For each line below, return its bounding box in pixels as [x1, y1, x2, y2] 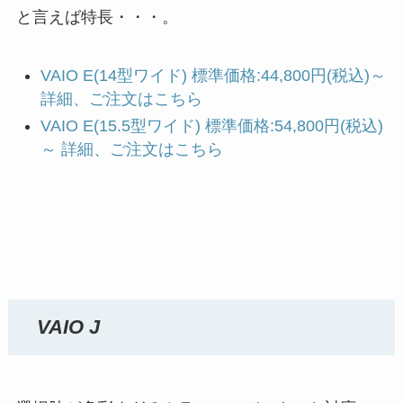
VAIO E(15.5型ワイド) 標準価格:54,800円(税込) [40, 116, 383, 135]
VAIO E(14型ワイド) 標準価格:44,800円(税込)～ [40, 66, 386, 85]
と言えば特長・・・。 [15, 7, 178, 26]
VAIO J [37, 316, 101, 338]
